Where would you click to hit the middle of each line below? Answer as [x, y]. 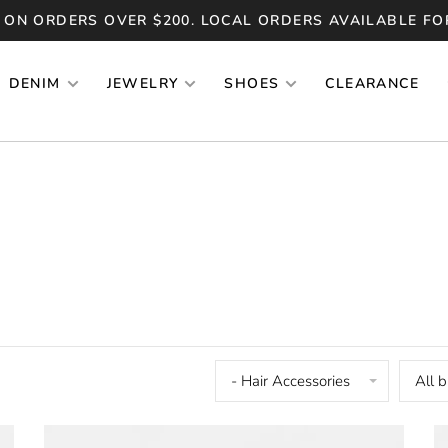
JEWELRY [142, 83]
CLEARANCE [372, 83]
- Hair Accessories [290, 380]
